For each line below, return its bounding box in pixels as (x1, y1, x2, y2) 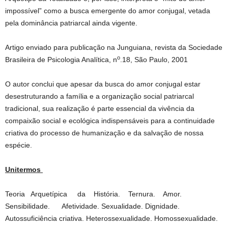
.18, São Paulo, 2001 (120, 55, 188, 64)
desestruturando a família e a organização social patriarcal (5, 92, 194, 100)
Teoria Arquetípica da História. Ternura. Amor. (5, 190, 188, 198)
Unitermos (5, 165, 43, 174)
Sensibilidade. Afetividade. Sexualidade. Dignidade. (5, 202, 180, 210)
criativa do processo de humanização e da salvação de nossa (5, 129, 204, 137)
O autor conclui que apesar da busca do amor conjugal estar (5, 80, 201, 88)
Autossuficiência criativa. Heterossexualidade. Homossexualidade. (5, 214, 218, 222)
